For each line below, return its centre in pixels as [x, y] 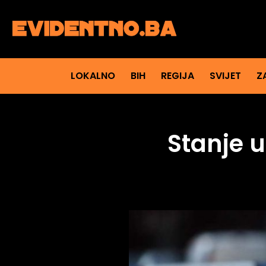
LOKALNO [93, 76]
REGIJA [177, 76]
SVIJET [225, 76]
